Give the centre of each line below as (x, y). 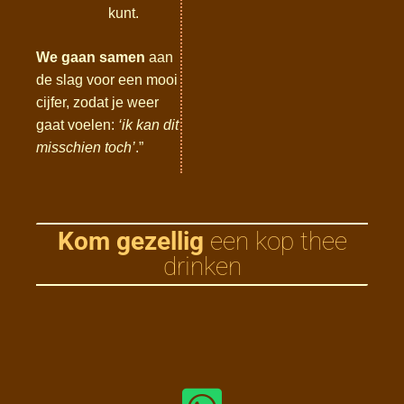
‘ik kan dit (148, 125)
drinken (202, 266)
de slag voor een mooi (107, 80)
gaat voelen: (77, 125)
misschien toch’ (86, 147)
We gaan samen (91, 57)
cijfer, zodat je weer (97, 102)
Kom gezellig (130, 241)
